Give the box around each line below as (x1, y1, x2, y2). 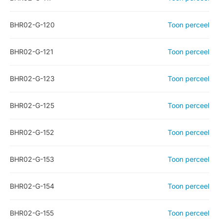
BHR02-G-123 (10, 74, 55, 83)
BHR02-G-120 (10, 21, 55, 29)
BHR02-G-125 (10, 101, 54, 109)
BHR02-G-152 (10, 128, 54, 136)
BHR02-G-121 (10, 47, 53, 56)
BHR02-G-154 (10, 182, 54, 190)
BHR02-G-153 (10, 155, 54, 163)
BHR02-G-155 (10, 209, 54, 217)
